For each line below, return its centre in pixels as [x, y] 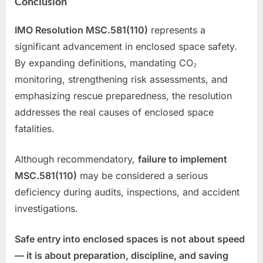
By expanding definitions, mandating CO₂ [106, 63]
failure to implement [183, 159]
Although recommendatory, [76, 159]
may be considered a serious [142, 175]
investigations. [46, 208]
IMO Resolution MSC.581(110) [81, 30]
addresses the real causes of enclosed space [114, 112]
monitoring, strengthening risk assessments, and [121, 79]
